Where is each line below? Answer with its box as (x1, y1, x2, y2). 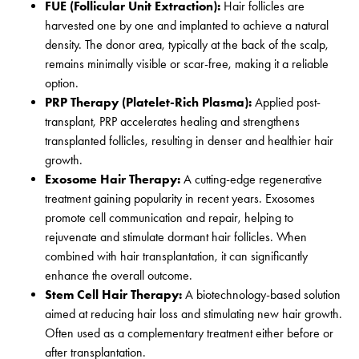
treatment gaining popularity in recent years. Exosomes (45, 191, 315, 207)
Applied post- (252, 95, 321, 111)
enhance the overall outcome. (45, 268, 192, 284)
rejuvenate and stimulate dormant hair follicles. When (45, 229, 307, 245)
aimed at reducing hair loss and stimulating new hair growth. (45, 306, 342, 322)
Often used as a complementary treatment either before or (45, 325, 333, 341)
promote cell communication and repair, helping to (45, 210, 293, 226)
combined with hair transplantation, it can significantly (45, 248, 308, 264)
